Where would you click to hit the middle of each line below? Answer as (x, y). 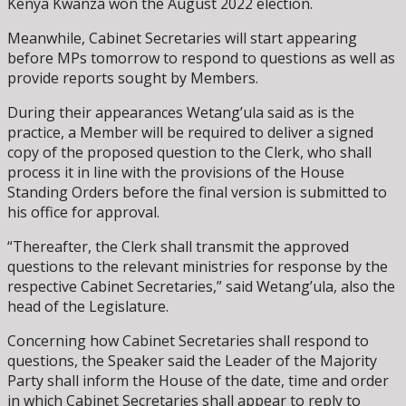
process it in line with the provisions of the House (176, 172)
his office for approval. (83, 212)
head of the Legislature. (88, 306)
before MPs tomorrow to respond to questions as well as (201, 58)
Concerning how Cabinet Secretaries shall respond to (188, 340)
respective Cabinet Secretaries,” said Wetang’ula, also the (201, 286)
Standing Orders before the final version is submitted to (197, 192)
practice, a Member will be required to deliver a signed (190, 132)
